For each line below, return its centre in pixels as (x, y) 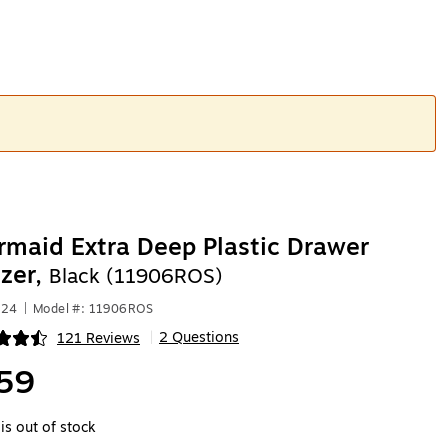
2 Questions (198, 337)
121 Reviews (98, 338)
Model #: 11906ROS (93, 309)
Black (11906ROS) (135, 276)
